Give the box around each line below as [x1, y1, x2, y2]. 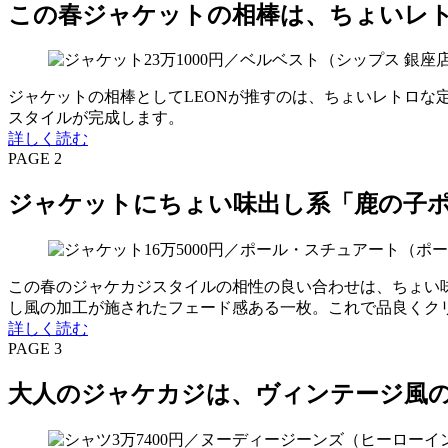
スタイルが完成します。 [8, 109, 184, 127]
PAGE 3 [8, 340, 62, 358]
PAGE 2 [8, 150, 62, 168]
